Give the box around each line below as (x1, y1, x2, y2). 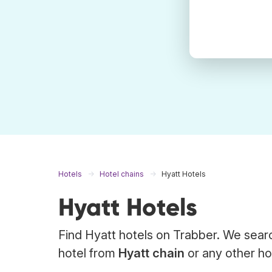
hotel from (58, 246, 118, 260)
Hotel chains (100, 169, 144, 178)
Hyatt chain (118, 246, 185, 260)
